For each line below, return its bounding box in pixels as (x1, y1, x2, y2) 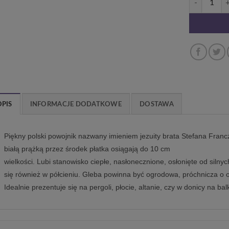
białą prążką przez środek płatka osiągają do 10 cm (4, 145, 170, 153)
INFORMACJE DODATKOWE (30, 101, 122, 108)
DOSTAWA (140, 101, 174, 108)
